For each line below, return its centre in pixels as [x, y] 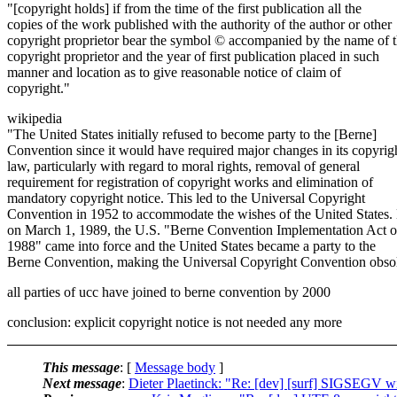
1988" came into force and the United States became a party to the [191, 245]
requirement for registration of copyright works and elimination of [190, 182]
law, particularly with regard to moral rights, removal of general [183, 166]
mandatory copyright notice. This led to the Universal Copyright [186, 198]
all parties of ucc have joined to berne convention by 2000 [169, 292]
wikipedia [35, 118]
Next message [82, 383]
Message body [175, 367]
